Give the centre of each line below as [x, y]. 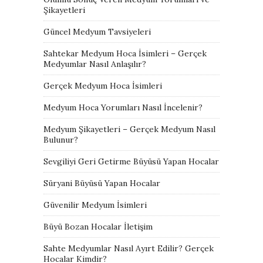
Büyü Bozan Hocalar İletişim [98, 226]
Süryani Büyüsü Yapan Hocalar [102, 183]
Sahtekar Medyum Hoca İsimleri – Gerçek [125, 53]
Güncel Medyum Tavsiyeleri [97, 31]
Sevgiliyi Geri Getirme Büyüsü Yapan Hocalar [131, 161]
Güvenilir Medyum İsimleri [95, 205]
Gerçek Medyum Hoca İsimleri [103, 85]
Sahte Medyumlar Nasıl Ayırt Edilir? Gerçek [129, 248]
